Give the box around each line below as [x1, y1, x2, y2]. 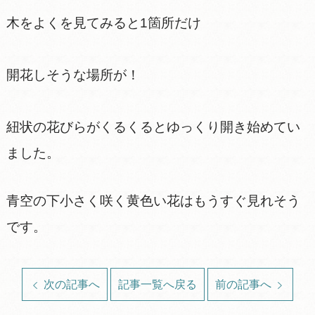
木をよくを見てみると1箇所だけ [6, 15, 201, 31]
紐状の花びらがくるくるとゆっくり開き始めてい [6, 120, 300, 135]
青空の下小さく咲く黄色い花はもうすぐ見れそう [6, 193, 300, 209]
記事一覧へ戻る [117, 278, 197, 291]
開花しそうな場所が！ [6, 67, 140, 83]
